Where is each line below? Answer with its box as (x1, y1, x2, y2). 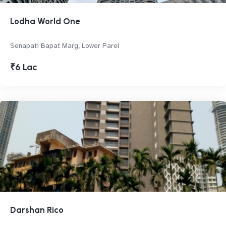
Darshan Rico (10, 205, 64, 215)
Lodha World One (10, 16, 80, 26)
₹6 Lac (10, 62, 37, 73)
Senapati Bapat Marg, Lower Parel (10, 41, 119, 50)
